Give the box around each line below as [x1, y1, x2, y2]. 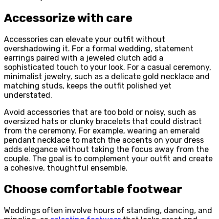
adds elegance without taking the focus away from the [4, 145, 209, 154]
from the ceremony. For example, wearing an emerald [4, 126, 200, 136]
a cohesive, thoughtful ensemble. [4, 163, 128, 173]
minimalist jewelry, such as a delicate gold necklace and [4, 72, 210, 82]
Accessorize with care [4, 11, 132, 25]
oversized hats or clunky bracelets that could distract [4, 117, 202, 127]
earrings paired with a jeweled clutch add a [4, 53, 163, 63]
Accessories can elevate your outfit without [4, 35, 165, 44]
